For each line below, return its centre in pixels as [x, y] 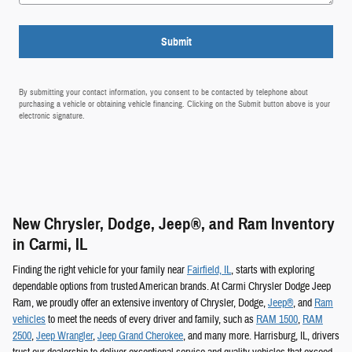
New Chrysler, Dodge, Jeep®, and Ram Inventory [174, 224]
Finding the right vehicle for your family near [100, 271]
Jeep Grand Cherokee [140, 337]
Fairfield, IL [209, 271]
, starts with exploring [273, 271]
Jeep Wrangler [64, 337]
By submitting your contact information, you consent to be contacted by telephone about [163, 92]
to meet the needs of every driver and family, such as [151, 320]
